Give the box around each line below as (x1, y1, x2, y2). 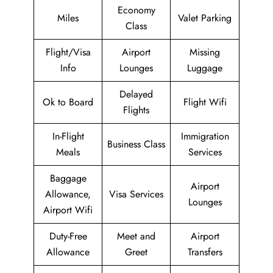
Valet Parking (178, 11, 232, 25)
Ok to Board (43, 95, 93, 109)
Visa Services (109, 187, 163, 201)
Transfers (187, 245, 222, 259)
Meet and (117, 229, 155, 243)
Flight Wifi (183, 95, 227, 109)
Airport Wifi (43, 203, 93, 217)
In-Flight (52, 129, 84, 143)
